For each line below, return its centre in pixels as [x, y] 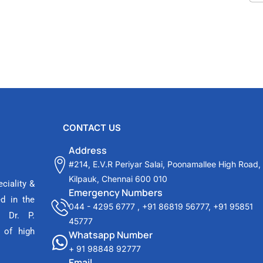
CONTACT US [92, 128]
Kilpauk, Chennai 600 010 [118, 179]
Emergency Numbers [116, 193]
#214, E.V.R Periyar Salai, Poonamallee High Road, [165, 164]
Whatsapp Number [111, 235]
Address [88, 150]
